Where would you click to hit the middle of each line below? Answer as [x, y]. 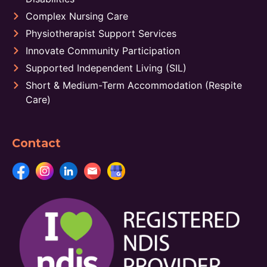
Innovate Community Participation [103, 51]
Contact [36, 143]
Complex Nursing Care [77, 16]
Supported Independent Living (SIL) [106, 68]
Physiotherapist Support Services [101, 34]
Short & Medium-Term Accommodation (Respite [133, 86]
